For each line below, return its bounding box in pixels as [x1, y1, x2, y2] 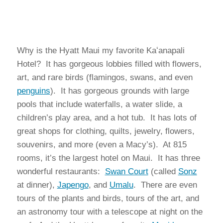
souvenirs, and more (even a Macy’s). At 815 [16, 140, 187, 149]
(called [148, 167, 178, 176]
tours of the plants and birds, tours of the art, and [16, 194, 199, 203]
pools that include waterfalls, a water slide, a [16, 100, 182, 109]
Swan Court [105, 167, 148, 176]
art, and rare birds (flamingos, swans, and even [16, 73, 193, 82]
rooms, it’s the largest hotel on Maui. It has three [16, 153, 200, 163]
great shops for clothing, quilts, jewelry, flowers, [16, 126, 195, 136]
